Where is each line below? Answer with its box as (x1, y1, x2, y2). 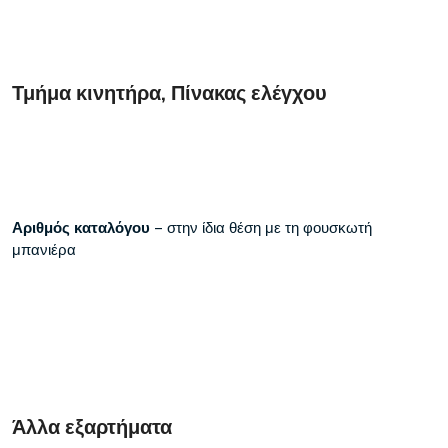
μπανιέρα (12, 241, 76, 259)
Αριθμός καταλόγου (12, 219, 150, 237)
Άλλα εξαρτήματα (12, 415, 172, 439)
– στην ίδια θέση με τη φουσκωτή (150, 219, 372, 237)
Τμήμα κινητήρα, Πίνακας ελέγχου (12, 81, 327, 105)
